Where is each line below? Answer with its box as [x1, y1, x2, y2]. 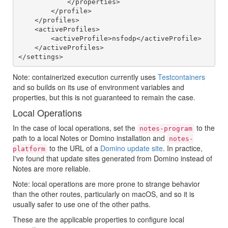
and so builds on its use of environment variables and [13, 82, 184, 93]
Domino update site [100, 143, 163, 154]
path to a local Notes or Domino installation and [13, 133, 167, 144]
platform [13, 145, 45, 153]
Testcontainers [158, 72, 205, 82]
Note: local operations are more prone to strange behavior [13, 179, 200, 189]
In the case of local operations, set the [13, 123, 137, 133]
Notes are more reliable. [13, 163, 91, 174]
